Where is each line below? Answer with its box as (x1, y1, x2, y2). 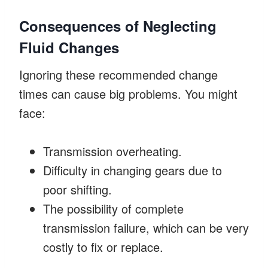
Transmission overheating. (43, 142, 182, 160)
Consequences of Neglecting (19, 15, 217, 36)
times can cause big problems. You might (19, 84, 237, 102)
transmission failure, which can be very (43, 218, 249, 236)
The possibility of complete (43, 199, 184, 217)
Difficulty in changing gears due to (43, 161, 222, 179)
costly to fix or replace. (43, 237, 163, 255)
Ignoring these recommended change (19, 65, 218, 83)
